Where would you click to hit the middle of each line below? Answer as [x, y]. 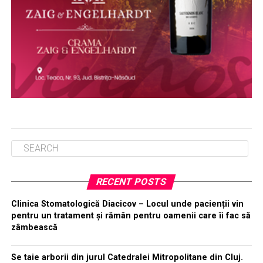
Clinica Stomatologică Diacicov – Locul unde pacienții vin [127, 204]
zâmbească [34, 227]
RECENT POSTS [132, 181]
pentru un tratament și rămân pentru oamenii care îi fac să [131, 215]
